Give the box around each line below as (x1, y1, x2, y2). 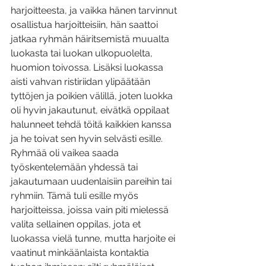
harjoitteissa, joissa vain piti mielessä (11, 204, 171, 216)
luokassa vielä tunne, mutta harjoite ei (11, 233, 178, 245)
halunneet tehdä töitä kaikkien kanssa (11, 119, 174, 131)
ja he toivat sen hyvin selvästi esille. (11, 133, 165, 145)
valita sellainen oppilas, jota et (11, 218, 143, 230)
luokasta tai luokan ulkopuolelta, (11, 47, 155, 59)
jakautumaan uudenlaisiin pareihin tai (11, 176, 174, 188)
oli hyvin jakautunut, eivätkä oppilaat (11, 104, 172, 116)
